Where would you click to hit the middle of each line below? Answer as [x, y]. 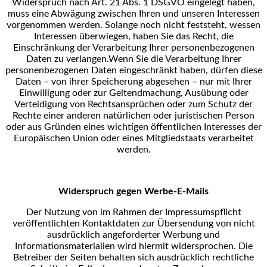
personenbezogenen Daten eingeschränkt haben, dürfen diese [133, 71]
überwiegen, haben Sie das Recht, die [156, 37]
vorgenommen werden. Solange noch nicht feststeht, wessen [133, 25]
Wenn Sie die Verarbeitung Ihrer [175, 59]
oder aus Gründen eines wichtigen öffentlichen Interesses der [133, 127]
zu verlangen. [81, 59]
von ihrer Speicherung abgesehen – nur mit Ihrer [151, 82]
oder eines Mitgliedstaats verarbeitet [177, 139]
